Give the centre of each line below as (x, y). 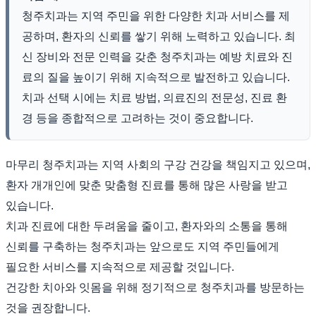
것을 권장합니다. (48, 308)
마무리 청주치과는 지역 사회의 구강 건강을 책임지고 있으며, (24, 164)
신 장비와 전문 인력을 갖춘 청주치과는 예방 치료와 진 (157, 56)
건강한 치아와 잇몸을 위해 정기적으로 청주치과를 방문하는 (155, 287)
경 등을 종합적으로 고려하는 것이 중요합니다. (138, 118)
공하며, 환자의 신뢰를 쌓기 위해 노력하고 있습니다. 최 (159, 36)
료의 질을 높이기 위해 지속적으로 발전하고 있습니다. (156, 77)
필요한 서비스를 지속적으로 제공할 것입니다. (120, 267)
